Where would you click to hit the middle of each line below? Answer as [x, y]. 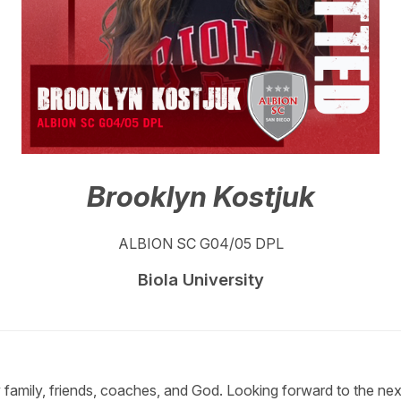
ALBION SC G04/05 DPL [200, 243]
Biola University [200, 279]
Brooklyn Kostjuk [200, 197]
